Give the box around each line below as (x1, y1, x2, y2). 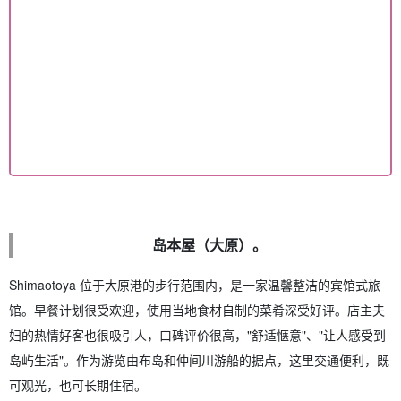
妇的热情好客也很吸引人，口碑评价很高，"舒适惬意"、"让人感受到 (9, 325, 386, 344)
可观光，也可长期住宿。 (9, 375, 147, 394)
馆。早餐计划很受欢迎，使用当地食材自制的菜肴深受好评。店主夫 (9, 300, 385, 319)
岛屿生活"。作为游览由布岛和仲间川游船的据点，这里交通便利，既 (9, 350, 389, 369)
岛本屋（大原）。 (152, 234, 268, 255)
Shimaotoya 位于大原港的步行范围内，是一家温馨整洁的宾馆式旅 (9, 275, 380, 294)
